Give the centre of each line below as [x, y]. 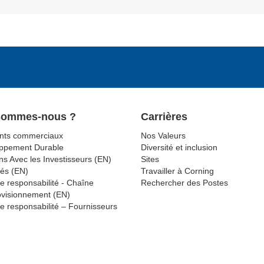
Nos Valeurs [163, 135]
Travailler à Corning [177, 171]
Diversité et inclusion [179, 147]
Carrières [164, 116]
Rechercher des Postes [184, 182]
